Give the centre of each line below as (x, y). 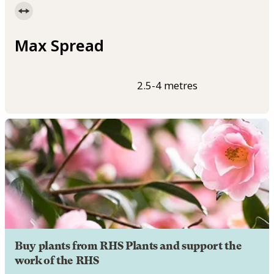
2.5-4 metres (167, 86)
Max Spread (59, 45)
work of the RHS (57, 261)
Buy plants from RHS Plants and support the (128, 246)
